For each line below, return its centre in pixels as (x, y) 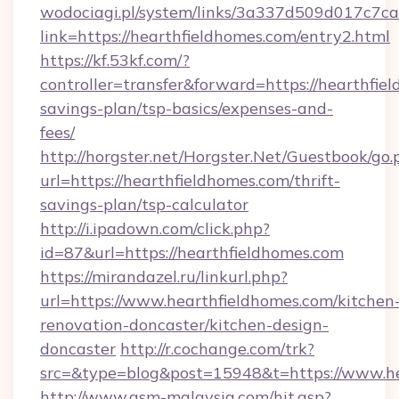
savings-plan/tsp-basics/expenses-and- (187, 108)
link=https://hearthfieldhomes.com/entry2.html (215, 36)
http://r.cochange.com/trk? (217, 349)
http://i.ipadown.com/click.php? (155, 228)
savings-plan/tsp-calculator (144, 204)
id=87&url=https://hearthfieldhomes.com (192, 252)
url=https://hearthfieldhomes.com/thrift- (190, 180)
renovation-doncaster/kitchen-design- (184, 325)
